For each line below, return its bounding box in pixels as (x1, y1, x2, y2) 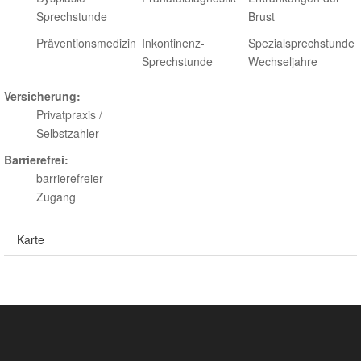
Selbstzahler (36, 125, 99, 141)
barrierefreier (36, 170, 103, 186)
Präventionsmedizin (36, 35, 136, 51)
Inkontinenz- (142, 35, 205, 51)
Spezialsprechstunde (247, 35, 355, 51)
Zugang (36, 189, 76, 205)
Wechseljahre (247, 53, 317, 69)
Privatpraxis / (36, 106, 102, 122)
